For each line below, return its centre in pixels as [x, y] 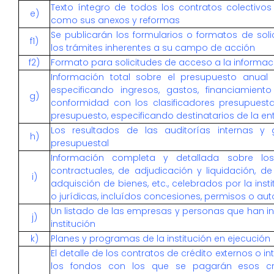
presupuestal [80, 143]
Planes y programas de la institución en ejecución [161, 239]
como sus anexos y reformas [115, 20]
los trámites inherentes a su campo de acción [153, 48]
